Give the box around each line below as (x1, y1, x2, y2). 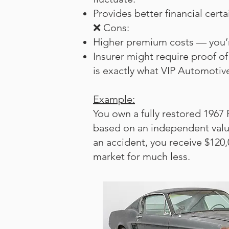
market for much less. (93, 150, 190, 163)
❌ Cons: (93, 21, 129, 34)
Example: (93, 93, 135, 105)
